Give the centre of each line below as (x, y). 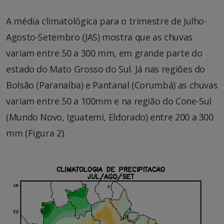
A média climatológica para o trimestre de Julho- (106, 21)
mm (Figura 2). (37, 133)
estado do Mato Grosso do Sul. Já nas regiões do (106, 69)
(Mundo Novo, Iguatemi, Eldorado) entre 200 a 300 (110, 117)
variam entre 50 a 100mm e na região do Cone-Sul (109, 101)
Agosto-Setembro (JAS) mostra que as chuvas (99, 37)
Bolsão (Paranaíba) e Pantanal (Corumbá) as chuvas (112, 85)
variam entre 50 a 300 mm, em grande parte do (104, 53)
